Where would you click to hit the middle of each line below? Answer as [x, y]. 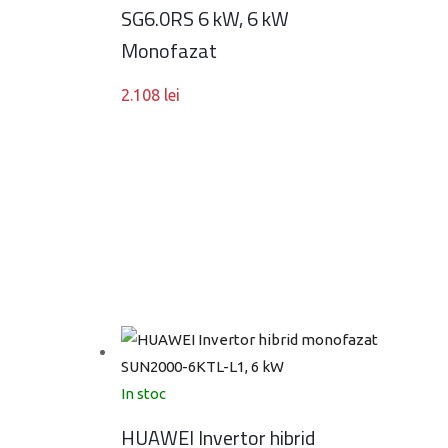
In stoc [143, 393]
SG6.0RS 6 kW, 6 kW [205, 18]
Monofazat [169, 50]
